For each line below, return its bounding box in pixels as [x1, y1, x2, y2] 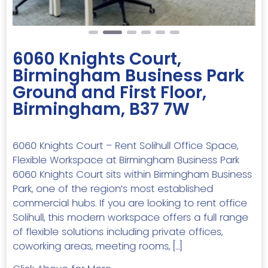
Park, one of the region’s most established [13, 181, 213, 196]
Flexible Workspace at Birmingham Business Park [13, 153, 239, 167]
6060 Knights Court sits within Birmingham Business [13, 167, 252, 181]
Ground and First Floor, [13, 80, 206, 104]
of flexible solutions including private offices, [13, 224, 223, 239]
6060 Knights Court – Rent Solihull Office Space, [13, 138, 238, 153]
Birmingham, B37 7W [13, 97, 190, 121]
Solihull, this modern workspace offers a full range [13, 210, 248, 224]
